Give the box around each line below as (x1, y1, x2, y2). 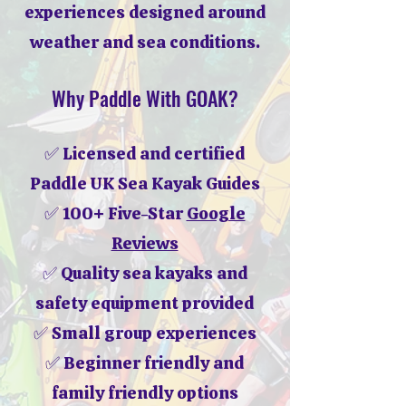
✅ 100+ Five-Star (43, 202, 187, 225)
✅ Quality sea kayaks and (42, 262, 247, 285)
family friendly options (51, 382, 238, 404)
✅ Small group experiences (33, 322, 256, 344)
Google (186, 202, 246, 225)
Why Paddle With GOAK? (51, 83, 238, 112)
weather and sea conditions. (29, 31, 260, 53)
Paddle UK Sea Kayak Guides (29, 172, 260, 195)
